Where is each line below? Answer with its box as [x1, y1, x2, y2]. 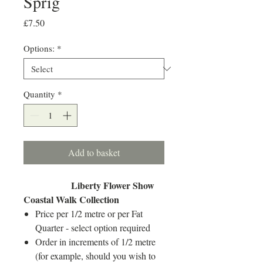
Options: [23, 42, 55, 55]
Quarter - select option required [35, 221, 150, 234]
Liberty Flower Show [23, 178, 154, 192]
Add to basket [68, 146, 120, 159]
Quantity [23, 88, 55, 100]
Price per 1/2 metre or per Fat [35, 207, 143, 220]
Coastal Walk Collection [23, 192, 119, 206]
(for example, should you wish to [35, 249, 156, 262]
